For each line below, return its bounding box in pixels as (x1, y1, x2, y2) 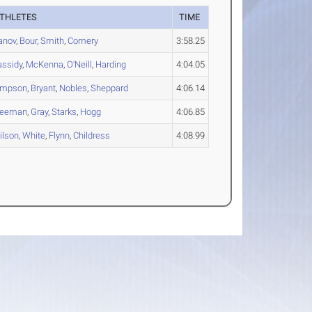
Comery (68, 36, 99, 46)
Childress (73, 130, 111, 141)
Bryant (31, 83, 56, 93)
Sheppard (91, 83, 129, 93)
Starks (52, 107, 77, 117)
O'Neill (67, 59, 93, 70)
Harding (95, 59, 127, 70)
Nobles (59, 83, 88, 93)
